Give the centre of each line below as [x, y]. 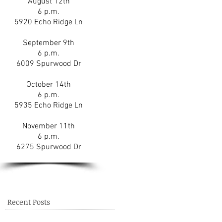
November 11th [49, 126]
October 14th [49, 85]
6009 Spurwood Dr [49, 64]
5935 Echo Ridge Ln [49, 106]
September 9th [49, 43]
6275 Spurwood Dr [49, 147]
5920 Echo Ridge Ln [49, 22]
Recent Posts [29, 202]
